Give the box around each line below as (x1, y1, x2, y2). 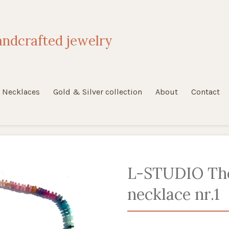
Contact (191, 87, 220, 97)
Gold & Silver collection (53, 87, 142, 97)
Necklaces (2, 87, 40, 97)
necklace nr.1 (127, 184, 220, 204)
